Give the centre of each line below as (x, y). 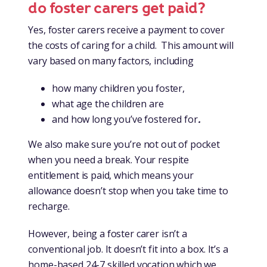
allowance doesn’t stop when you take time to (128, 191)
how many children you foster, (118, 89)
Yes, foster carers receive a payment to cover (126, 30)
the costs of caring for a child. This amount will (131, 46)
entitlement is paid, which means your (111, 176)
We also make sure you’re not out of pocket (124, 145)
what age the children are (108, 104)
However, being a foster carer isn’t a (108, 234)
